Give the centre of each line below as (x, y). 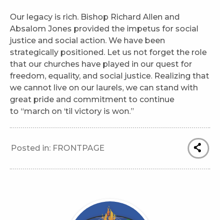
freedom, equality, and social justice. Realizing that (110, 76)
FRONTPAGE (79, 148)
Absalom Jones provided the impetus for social (104, 28)
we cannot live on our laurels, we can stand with (104, 87)
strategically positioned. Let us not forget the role (108, 52)
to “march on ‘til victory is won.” (72, 111)
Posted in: (32, 148)
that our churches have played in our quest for (101, 64)
